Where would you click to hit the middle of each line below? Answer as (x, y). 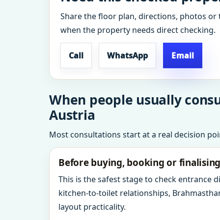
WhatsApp (128, 55)
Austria (72, 115)
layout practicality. (92, 207)
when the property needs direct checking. (138, 30)
